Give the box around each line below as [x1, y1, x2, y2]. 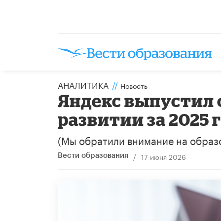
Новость [120, 79, 147, 91]
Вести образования [58, 151, 128, 159]
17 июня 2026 [141, 150, 186, 162]
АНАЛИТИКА [58, 77, 109, 91]
